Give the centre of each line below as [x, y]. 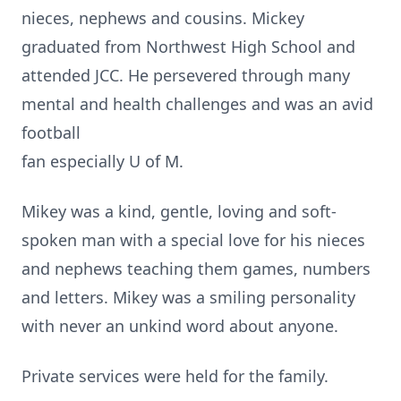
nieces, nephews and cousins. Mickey [163, 18]
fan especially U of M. [102, 161]
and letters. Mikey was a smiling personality [188, 297]
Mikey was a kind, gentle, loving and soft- [179, 211]
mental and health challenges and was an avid [197, 104]
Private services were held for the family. [175, 376]
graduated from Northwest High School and [188, 47]
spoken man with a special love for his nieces [193, 240]
